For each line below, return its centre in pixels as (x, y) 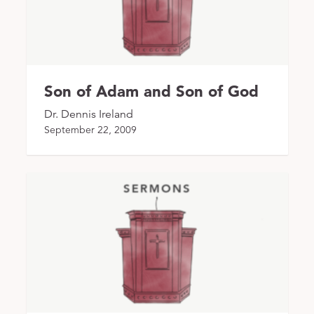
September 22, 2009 (90, 129)
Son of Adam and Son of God (151, 91)
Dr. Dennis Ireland (88, 114)
